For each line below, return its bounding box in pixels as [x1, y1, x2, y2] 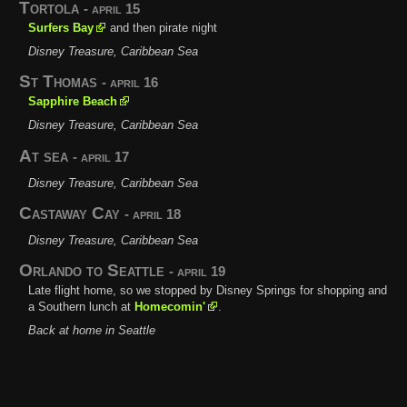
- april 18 [124, 205, 182, 222]
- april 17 [73, 148, 130, 164]
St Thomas [19, 72, 103, 92]
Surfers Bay [28, 21, 94, 35]
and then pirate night [106, 21, 218, 35]
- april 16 [102, 74, 159, 91]
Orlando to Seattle [19, 261, 170, 281]
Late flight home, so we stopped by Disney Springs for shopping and [28, 283, 388, 298]
